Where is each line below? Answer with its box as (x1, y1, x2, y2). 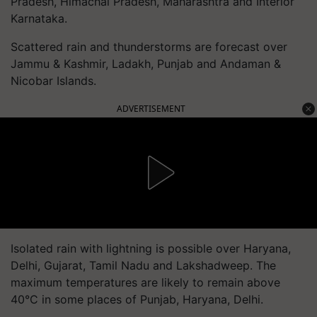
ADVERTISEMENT (117, 102, 185, 115)
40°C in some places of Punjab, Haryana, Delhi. (11, 292, 263, 306)
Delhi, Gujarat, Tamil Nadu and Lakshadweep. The (11, 258, 276, 272)
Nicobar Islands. (11, 73, 96, 88)
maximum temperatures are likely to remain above (11, 275, 280, 289)
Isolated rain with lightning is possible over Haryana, (11, 241, 291, 255)
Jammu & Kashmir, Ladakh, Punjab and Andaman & (11, 56, 281, 71)
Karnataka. (11, 11, 67, 25)
